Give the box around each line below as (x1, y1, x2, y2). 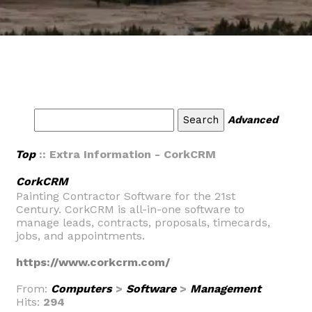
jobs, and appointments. (16, 229, 145, 242)
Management (190, 282, 261, 295)
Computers (51, 282, 112, 295)
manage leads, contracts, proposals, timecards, (16, 216, 270, 229)
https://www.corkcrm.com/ (16, 256, 170, 269)
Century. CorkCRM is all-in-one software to (16, 203, 244, 216)
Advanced (228, 114, 278, 126)
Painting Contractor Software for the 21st (16, 189, 235, 203)
